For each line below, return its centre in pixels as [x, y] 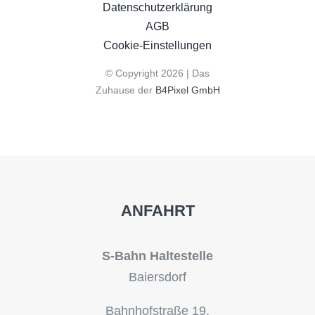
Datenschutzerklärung [157, 8]
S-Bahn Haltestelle [157, 256]
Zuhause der [124, 90]
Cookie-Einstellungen [157, 46]
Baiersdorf [157, 277]
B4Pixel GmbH [186, 90]
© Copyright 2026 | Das [157, 73]
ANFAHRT [157, 210]
